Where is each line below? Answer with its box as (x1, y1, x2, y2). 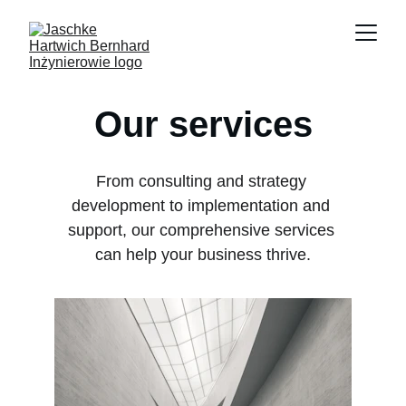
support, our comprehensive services (67, 221, 339, 239)
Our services (93, 104, 313, 144)
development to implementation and (72, 197, 334, 215)
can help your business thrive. (95, 246, 311, 264)
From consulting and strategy (95, 172, 311, 190)
